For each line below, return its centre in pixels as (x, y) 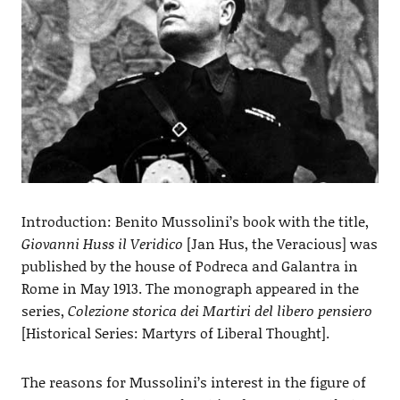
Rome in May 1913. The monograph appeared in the (190, 287)
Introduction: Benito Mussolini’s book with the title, (195, 221)
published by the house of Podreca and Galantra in (189, 265)
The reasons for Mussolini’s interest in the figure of (193, 381)
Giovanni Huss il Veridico (102, 243)
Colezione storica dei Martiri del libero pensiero (220, 310)
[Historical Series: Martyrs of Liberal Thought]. (175, 332)
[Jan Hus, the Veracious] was (280, 243)
